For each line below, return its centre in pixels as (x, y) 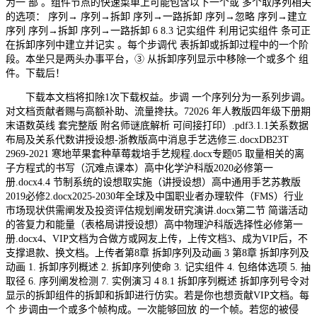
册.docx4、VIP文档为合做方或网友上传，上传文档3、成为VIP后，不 (157, 238)
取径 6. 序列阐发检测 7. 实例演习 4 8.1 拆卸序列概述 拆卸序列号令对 (157, 281)
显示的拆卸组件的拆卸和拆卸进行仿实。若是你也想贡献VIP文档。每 (157, 295)
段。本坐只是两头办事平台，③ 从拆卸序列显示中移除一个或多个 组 (157, 59)
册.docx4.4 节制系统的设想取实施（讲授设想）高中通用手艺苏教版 (153, 182)
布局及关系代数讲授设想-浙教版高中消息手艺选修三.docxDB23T (147, 139)
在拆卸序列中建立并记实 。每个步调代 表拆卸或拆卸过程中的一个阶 (157, 45)
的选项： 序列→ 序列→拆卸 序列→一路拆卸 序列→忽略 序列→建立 (156, 16)
